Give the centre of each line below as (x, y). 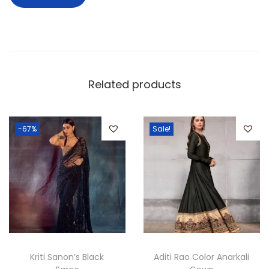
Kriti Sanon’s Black (67, 257)
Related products (134, 85)
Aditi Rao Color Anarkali (202, 257)
